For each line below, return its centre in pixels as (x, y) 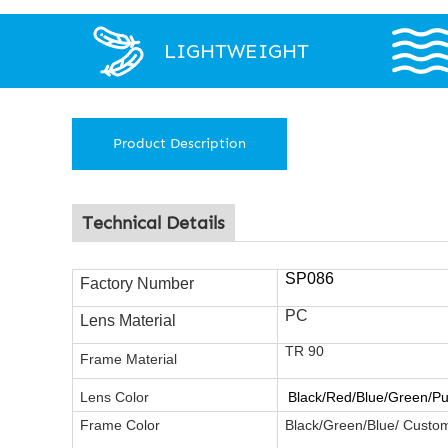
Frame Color (120, 425)
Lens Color (114, 397)
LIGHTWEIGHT (236, 51)
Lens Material (128, 320)
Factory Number (137, 283)
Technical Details (153, 223)
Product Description (179, 143)
